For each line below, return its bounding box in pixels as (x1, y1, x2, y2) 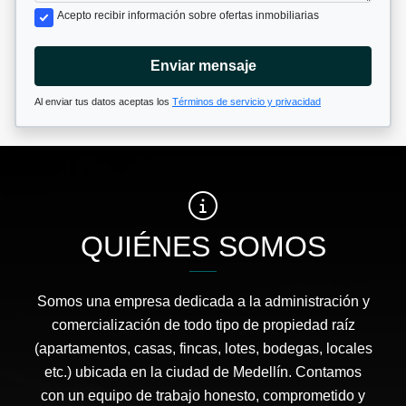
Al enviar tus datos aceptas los (34, 95, 172, 107)
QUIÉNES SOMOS (80, 229, 326, 263)
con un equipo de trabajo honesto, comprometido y (41, 387, 365, 403)
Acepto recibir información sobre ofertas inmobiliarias (57, 8, 319, 22)
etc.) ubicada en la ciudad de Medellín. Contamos (44, 363, 362, 380)
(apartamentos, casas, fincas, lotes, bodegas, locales (34, 340, 372, 356)
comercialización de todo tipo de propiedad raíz (51, 316, 355, 333)
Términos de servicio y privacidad (172, 95, 321, 107)
